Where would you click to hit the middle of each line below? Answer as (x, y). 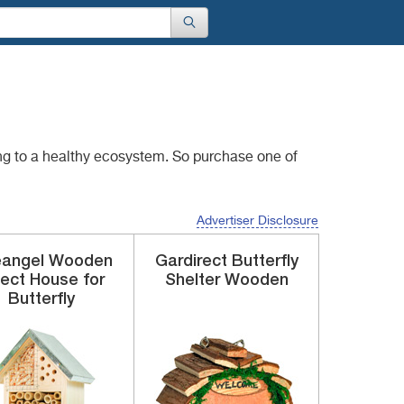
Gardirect (193, 262)
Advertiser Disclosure (257, 221)
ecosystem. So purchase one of (196, 158)
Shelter (192, 280)
